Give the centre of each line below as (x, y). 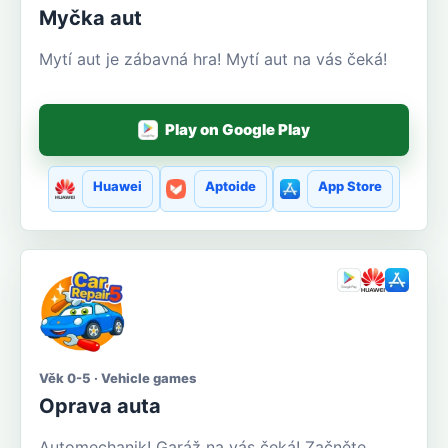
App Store (349, 186)
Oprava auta (100, 406)
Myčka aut (90, 17)
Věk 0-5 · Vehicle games (117, 378)
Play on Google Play (238, 130)
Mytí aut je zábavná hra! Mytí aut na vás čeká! (213, 58)
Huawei (118, 186)
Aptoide (230, 186)
